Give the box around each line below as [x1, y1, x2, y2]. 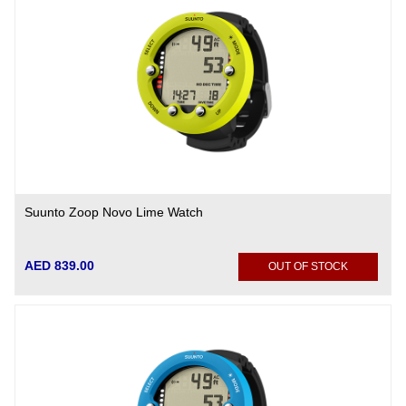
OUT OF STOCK [268, 260, 349, 273]
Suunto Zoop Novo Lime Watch [24, 205, 204, 219]
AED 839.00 [24, 258, 95, 273]
